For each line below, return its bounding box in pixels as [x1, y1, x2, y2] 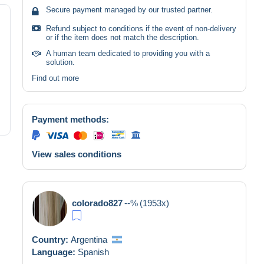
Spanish [78, 246, 109, 257]
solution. [46, 57, 75, 67]
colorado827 [72, 197, 123, 208]
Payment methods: [32, 114, 109, 124]
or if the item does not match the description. [46, 32, 199, 42]
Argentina [71, 234, 107, 245]
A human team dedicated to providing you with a [46, 48, 210, 58]
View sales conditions [32, 148, 121, 159]
